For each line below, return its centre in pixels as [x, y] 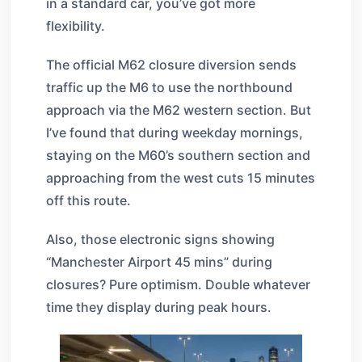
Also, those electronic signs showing [160, 239]
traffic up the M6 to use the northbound [169, 87]
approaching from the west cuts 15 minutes [181, 177]
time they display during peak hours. [159, 307]
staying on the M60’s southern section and [178, 155]
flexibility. [76, 25]
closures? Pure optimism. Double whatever [178, 284]
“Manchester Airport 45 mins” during [159, 261]
